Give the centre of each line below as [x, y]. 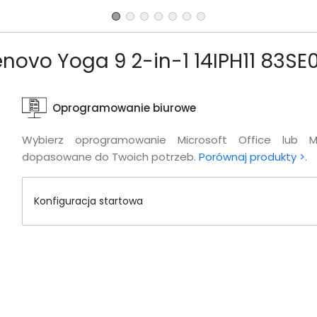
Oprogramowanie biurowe [124, 108]
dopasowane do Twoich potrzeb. [110, 157]
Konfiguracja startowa [88, 201]
